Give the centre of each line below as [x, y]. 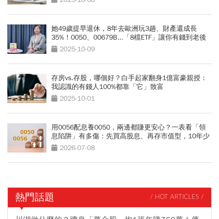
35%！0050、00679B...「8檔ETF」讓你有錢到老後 [129, 37]
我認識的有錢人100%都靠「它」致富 [108, 87]
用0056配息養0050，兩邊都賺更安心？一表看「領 [129, 127]
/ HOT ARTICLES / [177, 197]
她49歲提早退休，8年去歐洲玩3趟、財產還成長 [124, 28]
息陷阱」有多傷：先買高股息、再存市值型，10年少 [131, 136]
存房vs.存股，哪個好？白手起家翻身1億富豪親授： [129, 78]
